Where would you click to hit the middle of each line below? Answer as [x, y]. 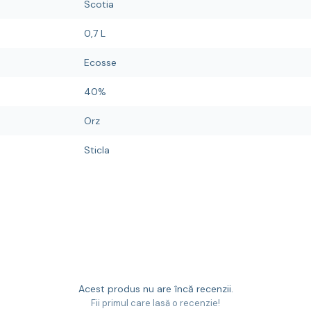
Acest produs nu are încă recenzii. [155, 289]
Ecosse [100, 62]
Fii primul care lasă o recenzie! [155, 303]
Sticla [97, 150]
